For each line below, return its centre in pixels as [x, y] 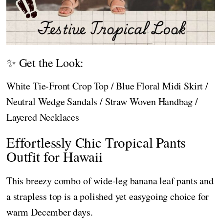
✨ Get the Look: [45, 62]
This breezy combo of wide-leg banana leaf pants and [110, 180]
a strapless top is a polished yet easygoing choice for [108, 196]
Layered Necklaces [43, 117]
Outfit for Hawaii [55, 156]
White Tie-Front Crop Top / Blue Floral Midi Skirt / [107, 86]
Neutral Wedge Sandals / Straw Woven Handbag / [102, 101]
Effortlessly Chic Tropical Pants [96, 142]
